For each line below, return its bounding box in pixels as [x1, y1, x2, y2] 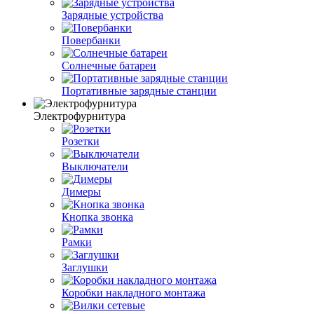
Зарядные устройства [62, 8, 163, 21]
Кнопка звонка [62, 210, 133, 223]
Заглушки [62, 261, 108, 273]
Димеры [62, 185, 101, 198]
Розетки [62, 135, 100, 147]
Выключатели [62, 160, 128, 172]
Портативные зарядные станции [62, 84, 217, 97]
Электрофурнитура [34, 109, 125, 122]
